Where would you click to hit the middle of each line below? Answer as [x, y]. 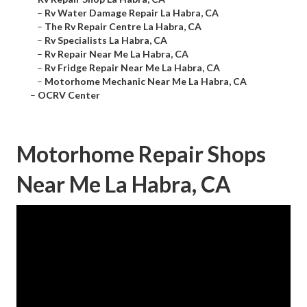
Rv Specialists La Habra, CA [106, 40]
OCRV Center [69, 95]
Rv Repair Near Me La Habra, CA [116, 54]
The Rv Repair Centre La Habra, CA [123, 27]
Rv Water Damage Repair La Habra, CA [132, 13]
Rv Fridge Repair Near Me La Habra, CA [132, 68]
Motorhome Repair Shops [141, 154]
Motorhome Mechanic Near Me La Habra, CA [146, 82]
